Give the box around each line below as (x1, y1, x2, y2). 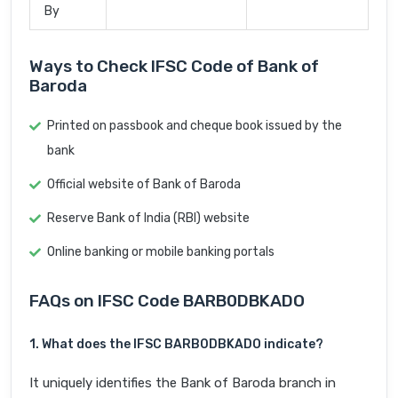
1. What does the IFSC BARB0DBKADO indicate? (29, 337, 323, 353)
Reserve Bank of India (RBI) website (47, 211, 250, 227)
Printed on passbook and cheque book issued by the (47, 118, 342, 134)
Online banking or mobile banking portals (47, 244, 275, 260)
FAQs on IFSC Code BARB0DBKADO (29, 291, 305, 312)
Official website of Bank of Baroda (47, 177, 241, 193)
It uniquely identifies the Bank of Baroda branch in (29, 375, 336, 392)
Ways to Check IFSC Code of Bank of (29, 56, 319, 77)
